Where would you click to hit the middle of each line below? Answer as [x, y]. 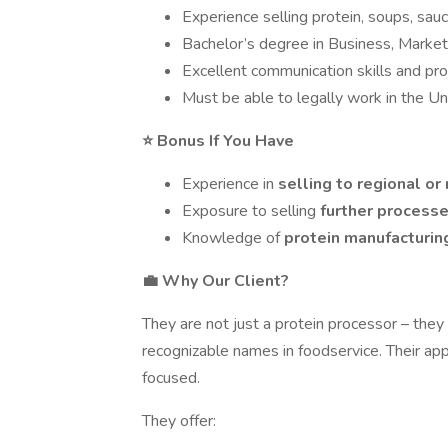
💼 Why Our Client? [215, 281]
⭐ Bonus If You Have [218, 141]
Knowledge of [233, 238]
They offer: [179, 421]
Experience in [230, 184]
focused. [171, 378]
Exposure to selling [251, 211]
